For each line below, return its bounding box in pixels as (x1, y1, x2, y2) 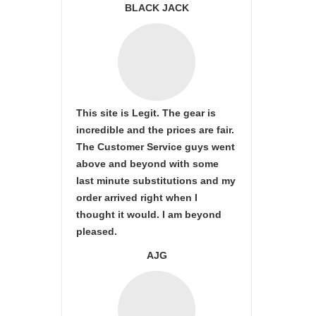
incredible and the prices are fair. (76, 124, 234, 135)
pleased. (76, 226, 117, 237)
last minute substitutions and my (76, 175, 236, 186)
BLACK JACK (124, 2, 189, 13)
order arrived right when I (76, 192, 197, 203)
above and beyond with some (76, 158, 219, 169)
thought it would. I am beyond (76, 209, 221, 220)
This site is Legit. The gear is (76, 107, 216, 119)
